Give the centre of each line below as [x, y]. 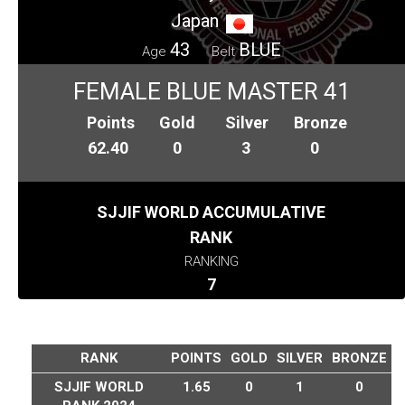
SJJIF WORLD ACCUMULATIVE [212, 212]
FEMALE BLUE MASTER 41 [212, 92]
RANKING [211, 262]
